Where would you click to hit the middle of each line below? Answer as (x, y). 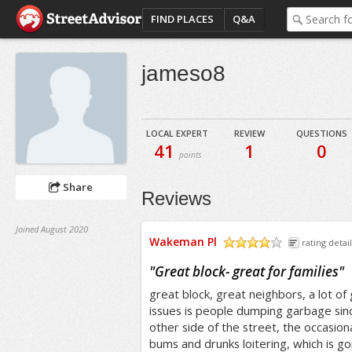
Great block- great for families (246, 271)
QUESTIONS (322, 133)
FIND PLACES (182, 19)
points (190, 155)
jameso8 (183, 73)
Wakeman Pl (183, 242)
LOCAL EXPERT (178, 133)
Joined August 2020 (51, 229)
